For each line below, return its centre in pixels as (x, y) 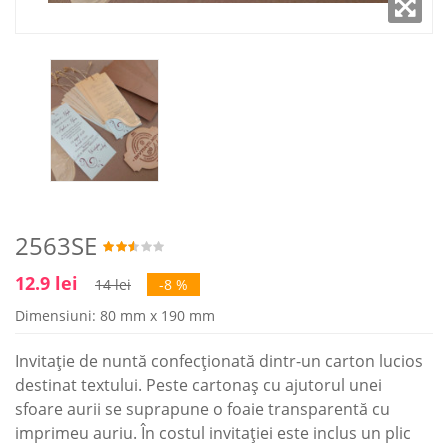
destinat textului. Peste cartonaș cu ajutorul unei (198, 384)
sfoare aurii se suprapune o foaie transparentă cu (202, 408)
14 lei (113, 284)
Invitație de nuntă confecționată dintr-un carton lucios (219, 360)
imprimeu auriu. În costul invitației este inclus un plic (213, 432)
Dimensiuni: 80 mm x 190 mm (115, 315)
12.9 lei (49, 282)
